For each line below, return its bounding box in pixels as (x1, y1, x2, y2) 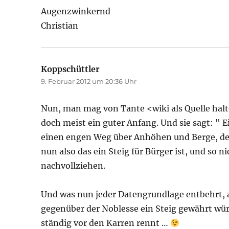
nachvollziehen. (41, 161, 106, 171)
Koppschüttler (41, 64, 100, 74)
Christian (41, 20, 79, 31)
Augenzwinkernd (41, 6, 111, 16)
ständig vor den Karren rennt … (41, 218, 171, 228)
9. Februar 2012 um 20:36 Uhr (41, 77, 137, 85)
